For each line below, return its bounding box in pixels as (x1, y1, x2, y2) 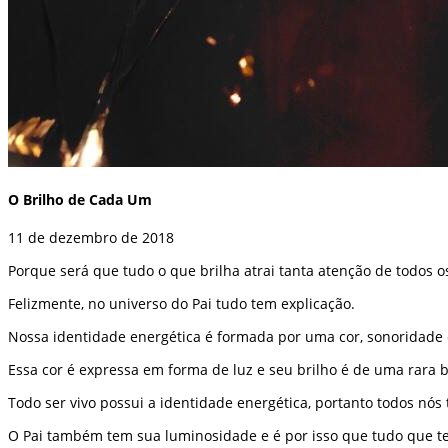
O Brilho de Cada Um (8, 190, 152, 210)
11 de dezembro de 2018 (8, 227, 174, 247)
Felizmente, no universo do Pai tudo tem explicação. (8, 293, 355, 313)
